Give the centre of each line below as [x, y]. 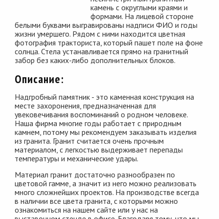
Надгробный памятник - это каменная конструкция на [104, 97]
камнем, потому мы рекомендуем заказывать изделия [106, 132]
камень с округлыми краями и [139, 7]
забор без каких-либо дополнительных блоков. [95, 60]
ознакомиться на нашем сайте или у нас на [86, 209]
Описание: [39, 78]
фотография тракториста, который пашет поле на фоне [109, 42]
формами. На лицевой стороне [142, 16]
